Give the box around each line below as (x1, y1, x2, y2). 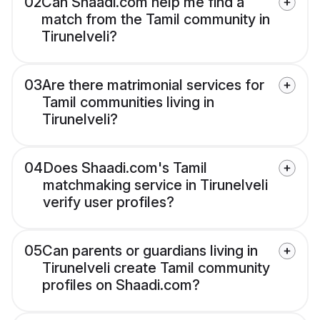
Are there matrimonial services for (42, 76, 264, 94)
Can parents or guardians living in (42, 242, 258, 260)
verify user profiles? (43, 194, 174, 211)
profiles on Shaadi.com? (42, 276, 200, 294)
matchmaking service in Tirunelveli (43, 176, 268, 194)
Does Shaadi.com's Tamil (43, 159, 207, 177)
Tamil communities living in (42, 94, 214, 111)
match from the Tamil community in (41, 11, 270, 29)
